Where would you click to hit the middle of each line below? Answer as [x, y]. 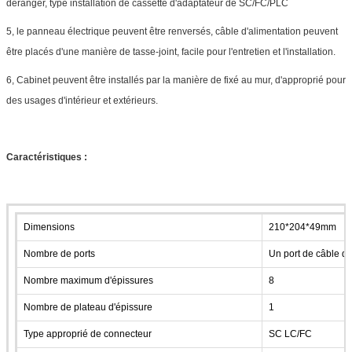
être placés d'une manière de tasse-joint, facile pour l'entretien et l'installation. [171, 51]
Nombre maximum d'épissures [88, 280]
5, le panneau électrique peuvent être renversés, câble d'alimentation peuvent [172, 31]
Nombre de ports [59, 253]
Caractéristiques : [47, 157]
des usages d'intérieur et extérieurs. [82, 100]
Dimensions [49, 227]
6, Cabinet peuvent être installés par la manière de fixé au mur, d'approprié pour [176, 80]
